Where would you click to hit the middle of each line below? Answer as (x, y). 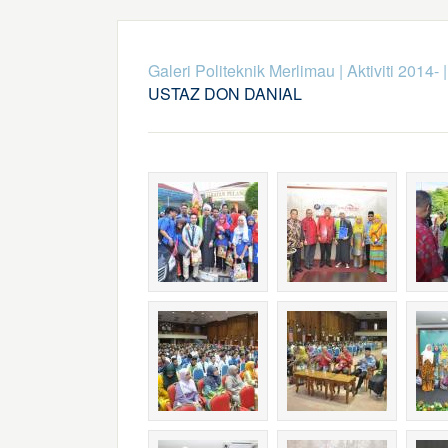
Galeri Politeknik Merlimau (241, 70)
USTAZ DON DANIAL (224, 93)
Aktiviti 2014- (392, 70)
